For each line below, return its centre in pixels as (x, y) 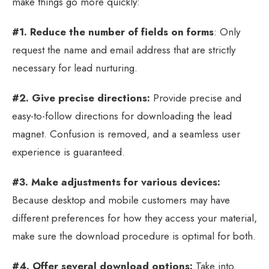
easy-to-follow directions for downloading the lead (122, 116)
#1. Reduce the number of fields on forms (113, 32)
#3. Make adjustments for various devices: (116, 182)
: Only (227, 32)
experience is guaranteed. (68, 152)
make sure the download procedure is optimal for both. (134, 236)
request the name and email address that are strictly (124, 50)
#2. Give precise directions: (81, 98)
